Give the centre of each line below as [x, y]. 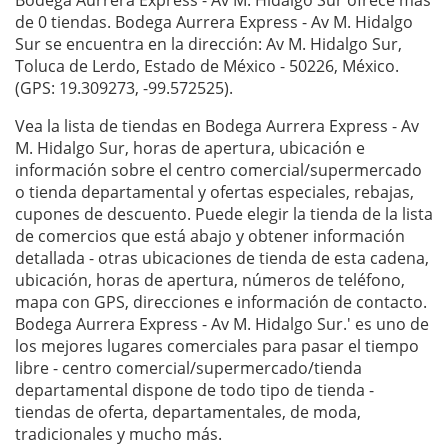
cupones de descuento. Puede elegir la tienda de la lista [224, 214]
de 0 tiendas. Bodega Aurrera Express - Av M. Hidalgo [214, 22]
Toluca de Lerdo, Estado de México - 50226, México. [207, 66]
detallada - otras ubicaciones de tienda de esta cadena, [222, 258]
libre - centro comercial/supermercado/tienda [188, 368]
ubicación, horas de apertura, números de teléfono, [210, 280]
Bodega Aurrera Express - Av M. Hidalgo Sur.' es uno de [222, 324]
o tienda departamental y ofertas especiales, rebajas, [214, 192]
